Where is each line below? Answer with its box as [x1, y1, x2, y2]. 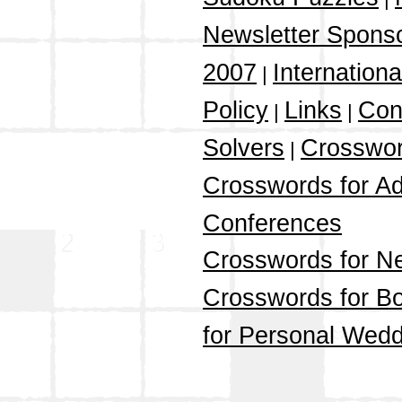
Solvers [203, 135, 284, 162]
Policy [203, 97, 268, 125]
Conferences [203, 210, 342, 238]
